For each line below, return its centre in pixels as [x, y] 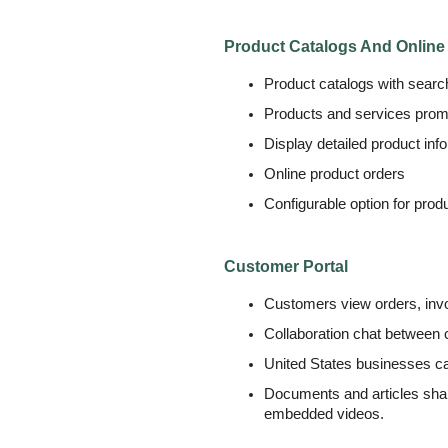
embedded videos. [324, 414]
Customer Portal [286, 266]
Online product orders [334, 174]
